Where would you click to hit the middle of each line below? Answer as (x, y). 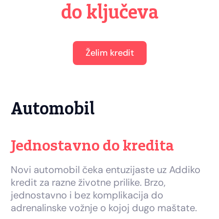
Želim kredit (109, 53)
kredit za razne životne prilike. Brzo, (88, 183)
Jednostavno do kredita (93, 146)
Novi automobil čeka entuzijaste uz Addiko (106, 170)
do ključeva (109, 13)
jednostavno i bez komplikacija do (87, 195)
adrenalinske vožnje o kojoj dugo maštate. (104, 208)
